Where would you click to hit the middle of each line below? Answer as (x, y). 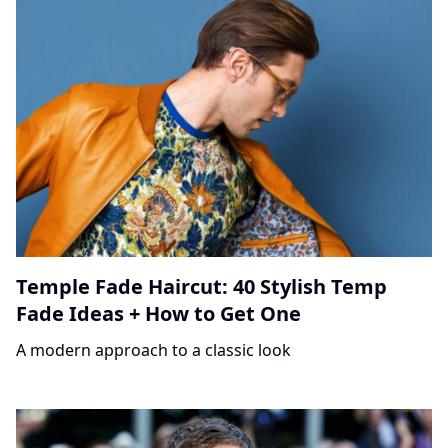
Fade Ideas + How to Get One (158, 314)
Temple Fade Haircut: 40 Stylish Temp (201, 287)
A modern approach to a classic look (153, 350)
